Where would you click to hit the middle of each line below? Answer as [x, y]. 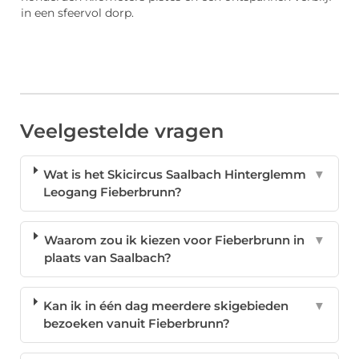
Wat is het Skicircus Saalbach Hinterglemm [175, 175]
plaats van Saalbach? [107, 258]
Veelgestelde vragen [122, 131]
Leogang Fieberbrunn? [113, 192]
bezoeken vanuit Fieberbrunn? [137, 324]
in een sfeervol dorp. [77, 12]
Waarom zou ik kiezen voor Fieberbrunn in [174, 240]
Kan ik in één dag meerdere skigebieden [166, 306]
